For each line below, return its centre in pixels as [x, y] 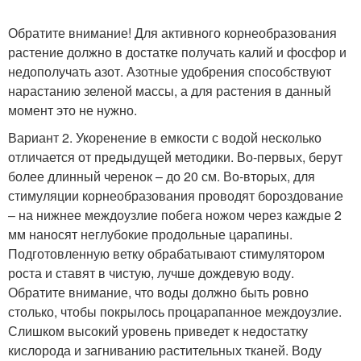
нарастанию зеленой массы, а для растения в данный [170, 91]
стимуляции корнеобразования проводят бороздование [176, 196]
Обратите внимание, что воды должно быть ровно [158, 293]
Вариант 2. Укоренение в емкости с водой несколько [165, 138]
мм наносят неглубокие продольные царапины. [150, 234]
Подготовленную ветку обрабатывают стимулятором [166, 254]
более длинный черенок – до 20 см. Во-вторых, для [162, 176]
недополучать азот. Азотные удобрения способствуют [170, 72]
